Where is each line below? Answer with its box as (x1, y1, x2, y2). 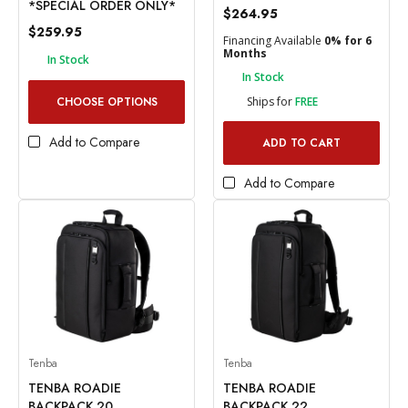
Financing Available (223, 32, 324, 48)
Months (223, 45, 267, 61)
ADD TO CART (262, 135, 341, 152)
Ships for (247, 94, 295, 110)
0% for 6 (324, 32, 372, 48)
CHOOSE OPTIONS (56, 94, 158, 111)
